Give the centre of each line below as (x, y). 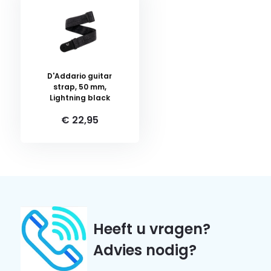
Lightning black (80, 98)
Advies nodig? (145, 250)
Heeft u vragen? (152, 229)
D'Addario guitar (80, 76)
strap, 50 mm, (80, 87)
